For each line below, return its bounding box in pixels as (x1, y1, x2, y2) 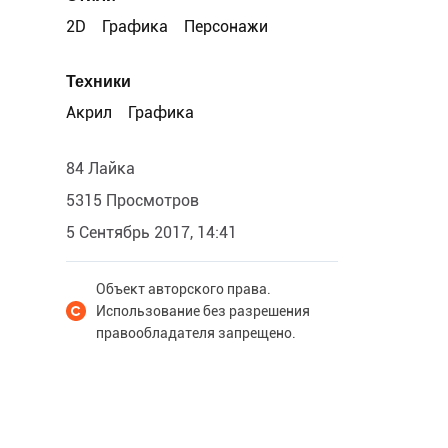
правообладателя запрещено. (96, 325, 296, 341)
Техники (66, 72, 131, 91)
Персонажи (184, 17, 268, 36)
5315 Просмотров (66, 191, 199, 210)
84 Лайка (66, 159, 135, 178)
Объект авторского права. (96, 281, 271, 297)
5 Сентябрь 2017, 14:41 (66, 223, 237, 242)
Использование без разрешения (96, 303, 310, 319)
